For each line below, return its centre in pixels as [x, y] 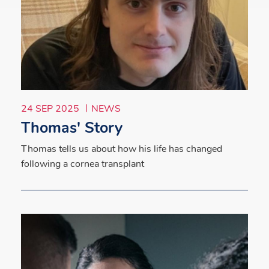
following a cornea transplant [83, 164]
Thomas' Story [72, 128]
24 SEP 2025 [51, 108]
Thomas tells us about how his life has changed [122, 149]
